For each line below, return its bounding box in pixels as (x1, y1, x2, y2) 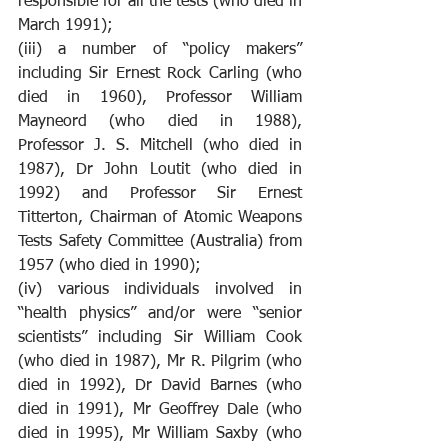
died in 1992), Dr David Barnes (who (18, 377, 302, 394)
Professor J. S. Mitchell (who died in (18, 137, 302, 154)
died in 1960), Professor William (18, 89, 302, 106)
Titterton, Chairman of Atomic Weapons (18, 209, 302, 226)
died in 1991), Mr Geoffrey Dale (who (18, 401, 302, 418)
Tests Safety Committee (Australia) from (18, 233, 302, 250)
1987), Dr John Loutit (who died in (18, 161, 302, 178)
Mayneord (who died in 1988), (18, 113, 302, 130)
